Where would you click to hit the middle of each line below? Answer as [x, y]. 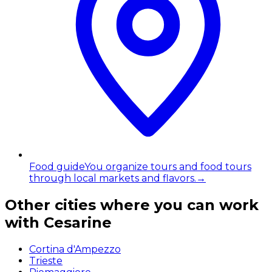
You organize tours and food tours [168, 166]
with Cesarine [58, 222]
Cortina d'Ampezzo [75, 249]
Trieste [46, 260]
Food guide [57, 166]
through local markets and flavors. [113, 178]
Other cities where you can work [132, 205]
